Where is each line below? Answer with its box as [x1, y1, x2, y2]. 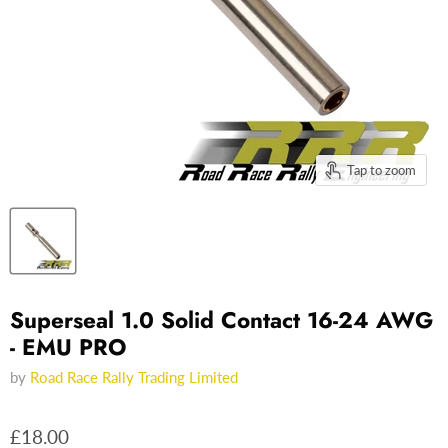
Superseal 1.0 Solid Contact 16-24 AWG [10, 304, 433, 337]
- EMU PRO [10, 331, 126, 364]
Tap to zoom [347, 161, 416, 178]
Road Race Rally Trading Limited [30, 368, 238, 387]
